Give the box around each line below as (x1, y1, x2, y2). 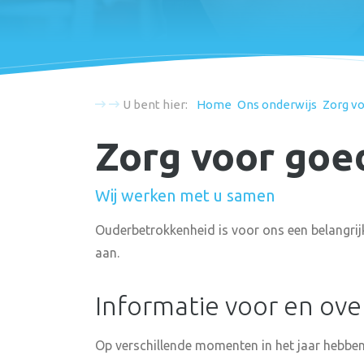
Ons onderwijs (237, 97, 317, 111)
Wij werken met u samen (95, 186, 275, 205)
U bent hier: (123, 97, 188, 111)
